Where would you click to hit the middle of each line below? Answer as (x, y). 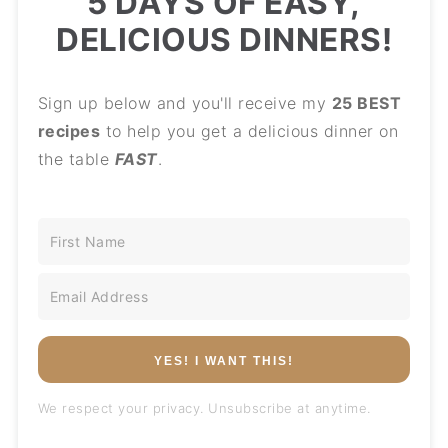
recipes (69, 131)
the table (76, 159)
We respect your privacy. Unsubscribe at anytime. (204, 408)
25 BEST (366, 103)
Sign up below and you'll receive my (184, 103)
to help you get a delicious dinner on (249, 131)
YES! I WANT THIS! (224, 361)
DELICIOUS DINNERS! (224, 39)
